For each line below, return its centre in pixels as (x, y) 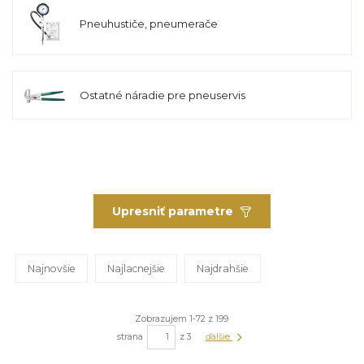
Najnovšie (52, 268)
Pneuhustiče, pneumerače (148, 23)
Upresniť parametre (173, 211)
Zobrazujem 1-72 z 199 (182, 318)
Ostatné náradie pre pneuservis (162, 95)
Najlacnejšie (136, 268)
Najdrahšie (222, 268)
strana (130, 336)
